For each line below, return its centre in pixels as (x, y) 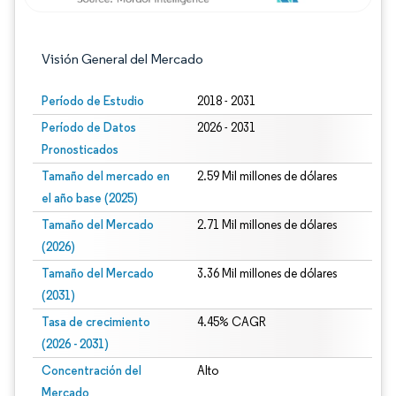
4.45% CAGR (231, 322)
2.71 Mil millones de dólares (267, 225)
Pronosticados (80, 149)
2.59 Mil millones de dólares (267, 176)
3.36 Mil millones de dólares (267, 274)
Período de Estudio (93, 101)
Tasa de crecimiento (96, 322)
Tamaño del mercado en (106, 176)
